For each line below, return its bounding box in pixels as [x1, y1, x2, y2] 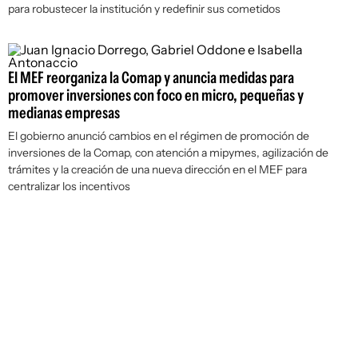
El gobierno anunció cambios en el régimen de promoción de [8, 129, 309, 143]
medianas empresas [8, 103, 120, 122]
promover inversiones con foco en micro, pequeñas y [8, 86, 304, 105]
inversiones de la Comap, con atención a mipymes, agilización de [8, 145, 328, 160]
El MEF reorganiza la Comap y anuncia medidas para [8, 68, 294, 87]
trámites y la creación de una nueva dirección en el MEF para [8, 162, 307, 177]
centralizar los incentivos [8, 179, 130, 193]
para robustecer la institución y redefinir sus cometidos [8, 2, 280, 16]
